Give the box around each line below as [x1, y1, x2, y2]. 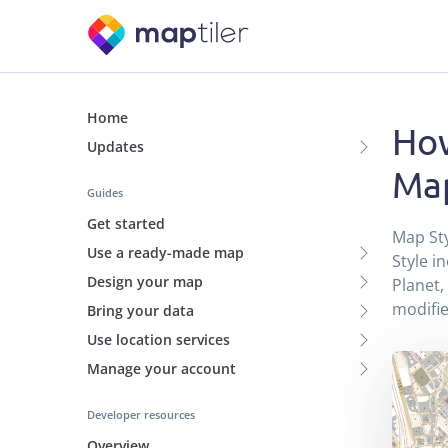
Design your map [87, 272, 203, 291]
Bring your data [87, 301, 194, 320]
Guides [87, 185, 123, 200]
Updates [87, 137, 144, 156]
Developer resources [87, 407, 195, 422]
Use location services [87, 330, 230, 349]
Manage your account [87, 359, 236, 378]
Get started [87, 214, 165, 233]
